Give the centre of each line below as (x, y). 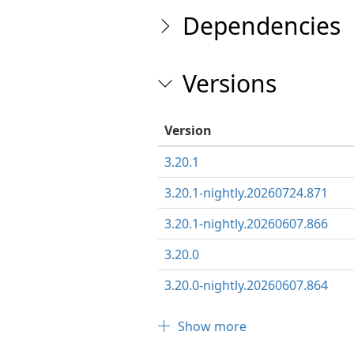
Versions (229, 83)
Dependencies (261, 26)
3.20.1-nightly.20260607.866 (246, 224)
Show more (212, 326)
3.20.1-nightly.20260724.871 (246, 193)
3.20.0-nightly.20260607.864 (246, 285)
